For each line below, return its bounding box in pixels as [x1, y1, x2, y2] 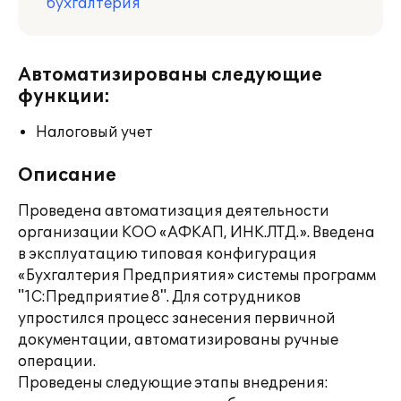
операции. [18, 353, 96, 371]
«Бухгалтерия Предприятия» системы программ [18, 267, 376, 285]
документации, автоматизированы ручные [18, 331, 338, 349]
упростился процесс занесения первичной [18, 310, 336, 328]
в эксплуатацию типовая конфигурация [18, 245, 317, 263]
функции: [18, 86, 110, 107]
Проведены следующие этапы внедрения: [18, 374, 328, 392]
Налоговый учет [36, 124, 153, 141]
